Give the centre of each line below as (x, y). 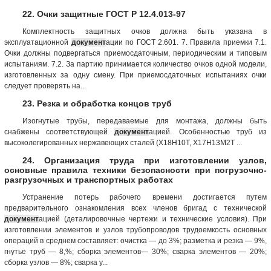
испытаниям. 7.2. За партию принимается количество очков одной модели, (135, 64)
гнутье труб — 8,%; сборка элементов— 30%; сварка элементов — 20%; (135, 251)
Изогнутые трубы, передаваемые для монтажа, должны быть (145, 121)
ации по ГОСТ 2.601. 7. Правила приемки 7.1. (186, 42)
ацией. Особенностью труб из (208, 132)
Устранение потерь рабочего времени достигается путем (145, 197)
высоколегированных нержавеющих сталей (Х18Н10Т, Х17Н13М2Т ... (123, 142)
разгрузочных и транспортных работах (89, 179)
